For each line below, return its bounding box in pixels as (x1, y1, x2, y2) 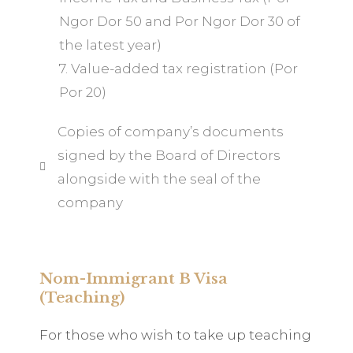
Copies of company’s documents (57, 124, 284, 139)
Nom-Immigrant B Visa (39, 269, 228, 288)
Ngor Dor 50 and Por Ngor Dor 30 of (59, 13, 300, 29)
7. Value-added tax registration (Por (59, 61, 298, 76)
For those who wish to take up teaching (39, 327, 311, 343)
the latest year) (59, 37, 162, 53)
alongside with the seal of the (57, 171, 261, 187)
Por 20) (59, 84, 106, 100)
